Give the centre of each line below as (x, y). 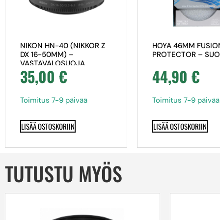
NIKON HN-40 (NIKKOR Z (63, 45)
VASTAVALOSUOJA (53, 63)
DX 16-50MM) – (47, 54)
